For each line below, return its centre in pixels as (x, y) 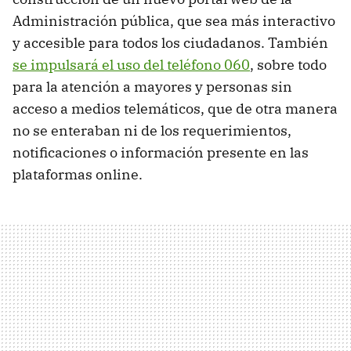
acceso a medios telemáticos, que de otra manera (175, 109)
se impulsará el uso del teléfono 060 (131, 65)
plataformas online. (78, 175)
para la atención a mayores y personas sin (152, 87)
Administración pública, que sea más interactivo (174, 21)
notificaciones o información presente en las (161, 153)
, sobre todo (288, 65)
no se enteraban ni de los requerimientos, (152, 131)
